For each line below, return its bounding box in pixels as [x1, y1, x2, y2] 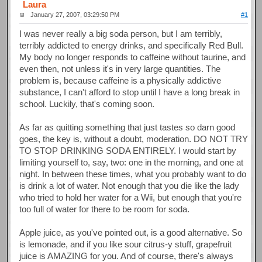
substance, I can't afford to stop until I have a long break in [19, 87, 240, 97]
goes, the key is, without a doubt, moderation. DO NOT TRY [19, 133, 249, 144]
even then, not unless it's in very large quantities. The [19, 63, 221, 74]
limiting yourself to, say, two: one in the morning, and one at [19, 157, 244, 167]
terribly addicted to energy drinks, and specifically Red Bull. [19, 40, 244, 50]
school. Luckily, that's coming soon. [19, 98, 155, 109]
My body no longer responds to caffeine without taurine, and [19, 51, 246, 62]
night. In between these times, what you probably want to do [19, 168, 247, 179]
